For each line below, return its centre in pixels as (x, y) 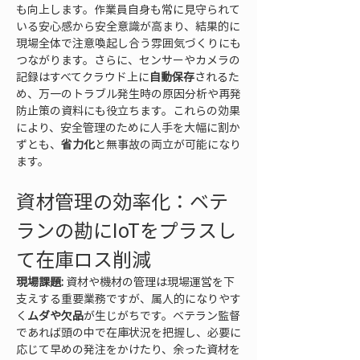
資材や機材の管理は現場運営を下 (149, 281)
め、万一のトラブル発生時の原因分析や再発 (129, 93)
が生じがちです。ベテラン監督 (162, 315)
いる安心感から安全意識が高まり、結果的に (128, 26)
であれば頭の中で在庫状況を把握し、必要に (129, 332)
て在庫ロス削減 (84, 259)
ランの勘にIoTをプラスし (126, 230)
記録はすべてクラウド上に (83, 76)
